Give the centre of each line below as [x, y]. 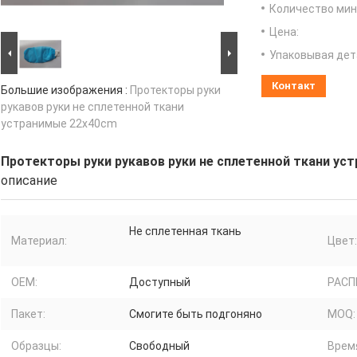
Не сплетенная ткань [185, 231]
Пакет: [28, 314]
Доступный [160, 282]
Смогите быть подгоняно [196, 314]
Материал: [39, 241]
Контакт [294, 86]
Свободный [159, 346]
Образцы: [36, 346]
